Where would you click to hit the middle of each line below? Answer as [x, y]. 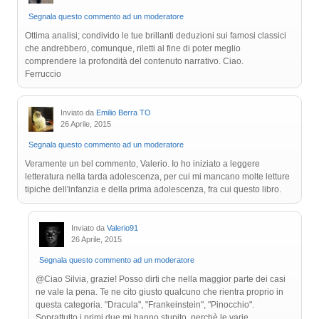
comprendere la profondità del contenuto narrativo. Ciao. [134, 62]
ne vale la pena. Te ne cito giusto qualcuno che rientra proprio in [159, 292]
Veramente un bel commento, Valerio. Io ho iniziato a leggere [142, 164]
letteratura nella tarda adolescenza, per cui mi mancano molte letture [157, 177]
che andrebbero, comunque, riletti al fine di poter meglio [133, 49]
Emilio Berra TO [124, 113]
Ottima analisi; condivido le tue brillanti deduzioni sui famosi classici [156, 36]
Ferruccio [43, 74]
